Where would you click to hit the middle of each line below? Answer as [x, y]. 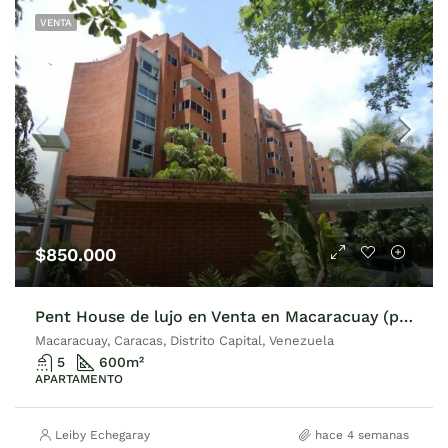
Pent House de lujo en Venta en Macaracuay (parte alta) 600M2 [406, 316]
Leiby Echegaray [102, 435]
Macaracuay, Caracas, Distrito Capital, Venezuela [184, 340]
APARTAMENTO [79, 379]
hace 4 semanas [362, 435]
